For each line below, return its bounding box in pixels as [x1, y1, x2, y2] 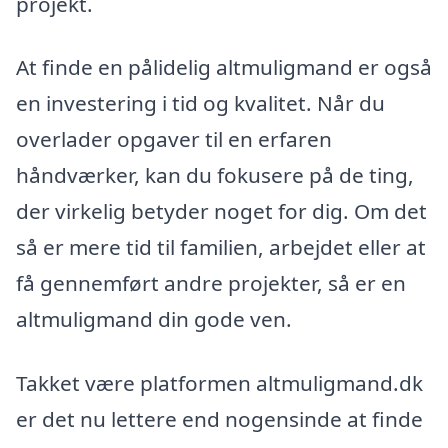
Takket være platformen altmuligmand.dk [16, 369, 423, 398]
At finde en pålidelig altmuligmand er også [16, 53, 432, 82]
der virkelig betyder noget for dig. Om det [16, 197, 427, 226]
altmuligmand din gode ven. [16, 305, 292, 334]
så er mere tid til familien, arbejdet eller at [16, 233, 426, 262]
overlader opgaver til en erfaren [16, 125, 332, 154]
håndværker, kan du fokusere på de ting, [16, 161, 414, 190]
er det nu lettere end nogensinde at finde [16, 405, 423, 434]
